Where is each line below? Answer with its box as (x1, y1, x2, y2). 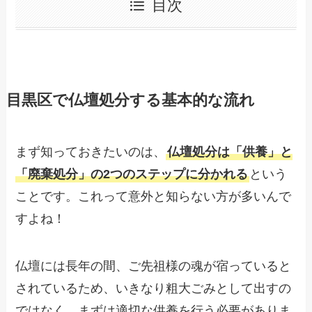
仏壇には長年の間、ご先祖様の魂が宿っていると (15, 259, 292, 274)
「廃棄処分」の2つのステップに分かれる (15, 167, 249, 182)
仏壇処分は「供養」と (167, 145, 293, 159)
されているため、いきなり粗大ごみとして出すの (15, 281, 292, 296)
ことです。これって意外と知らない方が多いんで (15, 189, 292, 204)
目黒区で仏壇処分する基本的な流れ (6, 92, 255, 109)
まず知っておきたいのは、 (15, 145, 166, 159)
